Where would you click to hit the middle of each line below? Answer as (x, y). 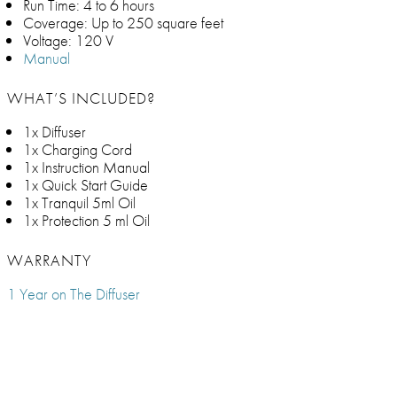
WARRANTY (49, 261)
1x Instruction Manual (86, 167)
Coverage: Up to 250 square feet (123, 23)
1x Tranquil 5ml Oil (79, 203)
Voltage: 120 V (68, 41)
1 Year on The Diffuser (74, 294)
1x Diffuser (54, 132)
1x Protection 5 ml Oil (86, 221)
